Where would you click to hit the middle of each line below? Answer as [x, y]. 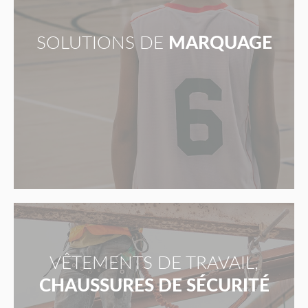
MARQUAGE [220, 44]
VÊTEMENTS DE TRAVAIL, [154, 264]
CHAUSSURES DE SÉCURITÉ [154, 286]
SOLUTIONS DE [100, 44]
